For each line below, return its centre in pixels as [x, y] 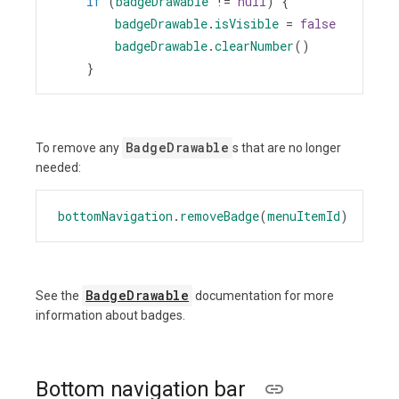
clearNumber [254, 45]
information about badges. [110, 315]
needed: [58, 167]
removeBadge [220, 216]
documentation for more [264, 295]
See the [59, 295]
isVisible [247, 23]
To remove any [79, 147]
